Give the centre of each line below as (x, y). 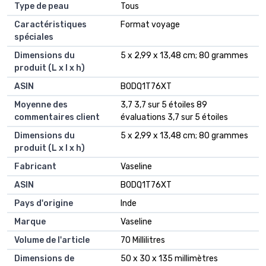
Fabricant (35, 167)
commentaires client (57, 118)
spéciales (34, 37)
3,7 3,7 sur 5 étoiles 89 (164, 105)
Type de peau (42, 7)
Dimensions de (44, 259)
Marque (30, 222)
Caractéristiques (50, 25)
